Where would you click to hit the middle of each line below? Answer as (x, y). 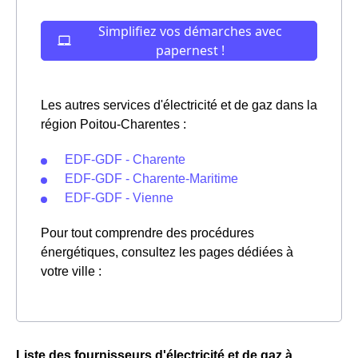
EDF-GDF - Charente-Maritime (151, 179)
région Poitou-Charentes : (113, 124)
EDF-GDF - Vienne (119, 198)
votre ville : (71, 271)
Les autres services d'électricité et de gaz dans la (179, 105)
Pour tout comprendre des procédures (147, 233)
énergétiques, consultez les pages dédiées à (167, 252)
